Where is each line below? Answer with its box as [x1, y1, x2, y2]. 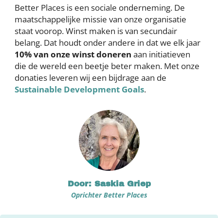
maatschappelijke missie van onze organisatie [15, 14, 186, 25]
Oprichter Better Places [71, 190, 147, 200]
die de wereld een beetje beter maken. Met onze [15, 60, 200, 72]
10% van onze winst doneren [15, 49, 131, 60]
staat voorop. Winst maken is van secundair [15, 25, 177, 36]
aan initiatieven [131, 49, 190, 60]
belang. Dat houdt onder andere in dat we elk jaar [15, 37, 200, 48]
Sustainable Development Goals [15, 84, 144, 95]
